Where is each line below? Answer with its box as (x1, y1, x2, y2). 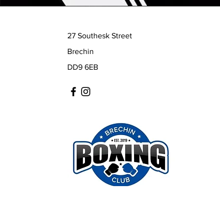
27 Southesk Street (67, 31, 133, 40)
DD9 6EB (67, 63, 99, 71)
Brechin (67, 47, 94, 55)
